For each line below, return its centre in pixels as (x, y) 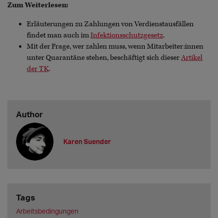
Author (29, 114)
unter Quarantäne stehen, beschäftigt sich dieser (104, 58)
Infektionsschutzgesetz (127, 36)
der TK (38, 69)
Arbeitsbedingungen (47, 211)
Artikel (192, 58)
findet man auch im (59, 36)
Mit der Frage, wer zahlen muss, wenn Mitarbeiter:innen (115, 47)
